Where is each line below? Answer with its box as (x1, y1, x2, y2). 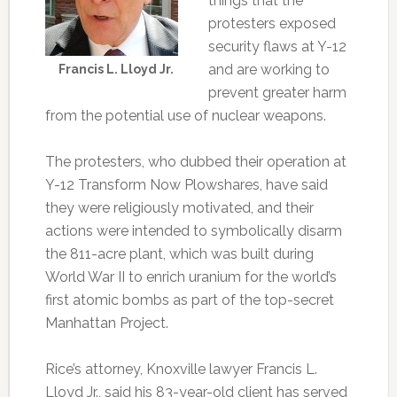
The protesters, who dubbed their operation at (44, 153, 346, 170)
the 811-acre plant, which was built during (44, 245, 314, 262)
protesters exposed (207, 15, 336, 32)
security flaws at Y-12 (207, 38, 346, 55)
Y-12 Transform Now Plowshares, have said (44, 176, 328, 193)
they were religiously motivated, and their (44, 199, 314, 216)
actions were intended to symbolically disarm (44, 222, 342, 239)
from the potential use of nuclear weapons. (44, 107, 326, 124)
